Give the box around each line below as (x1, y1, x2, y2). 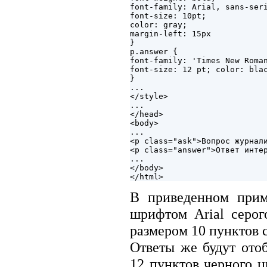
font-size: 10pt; (130, 11, 206, 21)
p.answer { (130, 47, 178, 57)
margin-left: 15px (130, 29, 211, 39)
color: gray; (130, 20, 187, 30)
